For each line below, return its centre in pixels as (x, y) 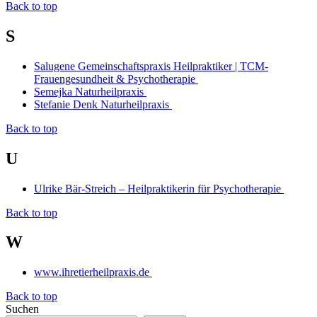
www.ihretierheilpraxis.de (93, 272)
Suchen (22, 309)
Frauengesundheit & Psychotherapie (116, 79)
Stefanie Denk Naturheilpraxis (103, 104)
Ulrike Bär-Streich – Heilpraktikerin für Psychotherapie (159, 188)
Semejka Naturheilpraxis (90, 91)
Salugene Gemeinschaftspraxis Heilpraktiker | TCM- (151, 66)
